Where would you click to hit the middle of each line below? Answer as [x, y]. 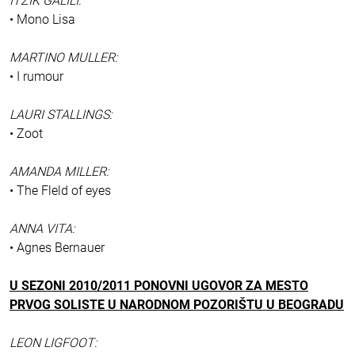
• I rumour [36, 77]
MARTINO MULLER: [63, 58]
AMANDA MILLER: [59, 172]
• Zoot [26, 134]
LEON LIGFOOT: [53, 343]
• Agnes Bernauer [57, 248]
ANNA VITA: [42, 229]
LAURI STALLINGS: [61, 115]
